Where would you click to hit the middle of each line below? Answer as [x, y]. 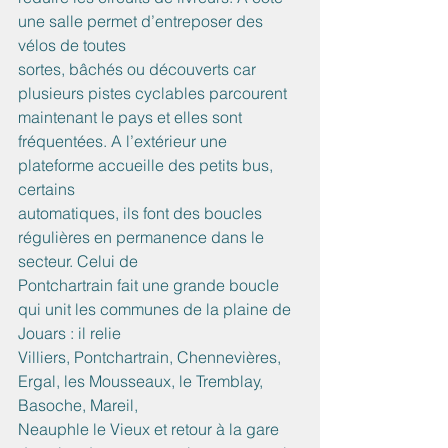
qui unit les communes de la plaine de [156, 309]
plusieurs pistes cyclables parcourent [154, 93]
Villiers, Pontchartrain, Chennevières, [151, 357]
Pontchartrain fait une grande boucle [150, 285]
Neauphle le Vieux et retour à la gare [150, 429]
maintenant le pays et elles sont [132, 117]
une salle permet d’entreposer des [142, 21]
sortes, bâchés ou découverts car [139, 69]
